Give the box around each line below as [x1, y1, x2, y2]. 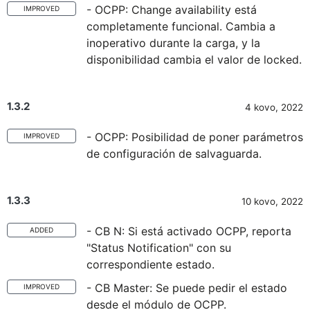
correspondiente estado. [86, 257, 215, 271]
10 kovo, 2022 [241, 196, 303, 207]
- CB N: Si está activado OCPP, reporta [86, 224, 291, 238]
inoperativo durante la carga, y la [86, 36, 260, 50]
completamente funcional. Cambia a [86, 19, 275, 33]
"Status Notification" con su [86, 241, 231, 255]
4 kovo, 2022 [245, 102, 303, 113]
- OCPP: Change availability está [86, 3, 257, 17]
